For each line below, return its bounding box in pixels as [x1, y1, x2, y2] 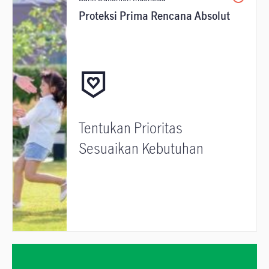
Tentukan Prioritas [79, 118, 183, 138]
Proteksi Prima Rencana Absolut [79, 8, 230, 23]
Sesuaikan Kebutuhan [79, 139, 204, 158]
